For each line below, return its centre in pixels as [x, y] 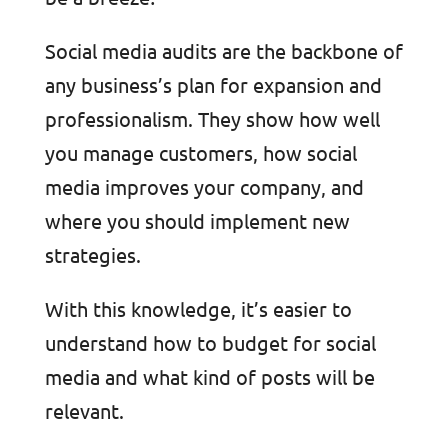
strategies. [92, 255]
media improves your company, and [204, 187]
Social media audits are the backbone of [223, 51]
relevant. [84, 411]
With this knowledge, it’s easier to [198, 309]
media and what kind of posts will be [209, 377]
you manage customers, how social [200, 153]
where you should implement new [197, 221]
